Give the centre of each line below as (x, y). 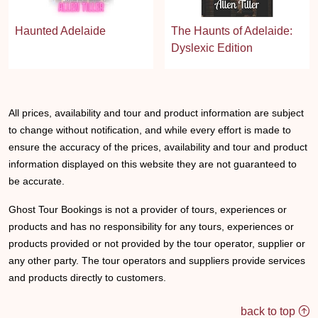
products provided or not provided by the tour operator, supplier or (157, 244)
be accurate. (37, 181)
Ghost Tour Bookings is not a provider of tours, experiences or (148, 210)
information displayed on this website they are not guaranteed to (153, 164)
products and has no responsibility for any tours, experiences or (151, 227)
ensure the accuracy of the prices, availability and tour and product (158, 147)
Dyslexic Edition (212, 48)
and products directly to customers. (87, 278)
